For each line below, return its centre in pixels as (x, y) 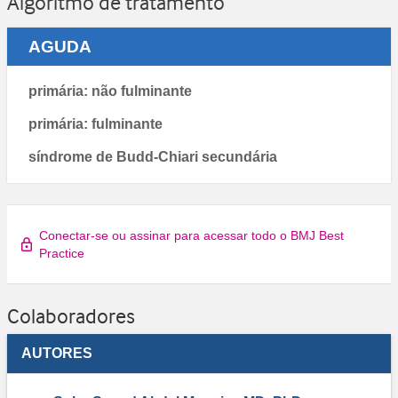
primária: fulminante (96, 123)
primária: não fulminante (110, 91)
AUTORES (57, 353)
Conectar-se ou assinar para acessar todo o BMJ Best (191, 235)
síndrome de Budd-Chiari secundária (153, 156)
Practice (62, 253)
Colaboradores (71, 316)
